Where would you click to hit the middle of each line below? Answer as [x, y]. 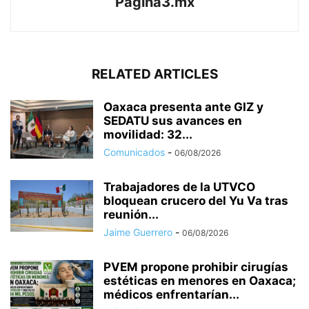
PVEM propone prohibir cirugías [196, 267]
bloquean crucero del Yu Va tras [196, 201]
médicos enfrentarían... [171, 295]
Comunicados [134, 152]
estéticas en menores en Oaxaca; [200, 281]
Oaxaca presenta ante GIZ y [183, 107]
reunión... [131, 215]
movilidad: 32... [148, 135]
